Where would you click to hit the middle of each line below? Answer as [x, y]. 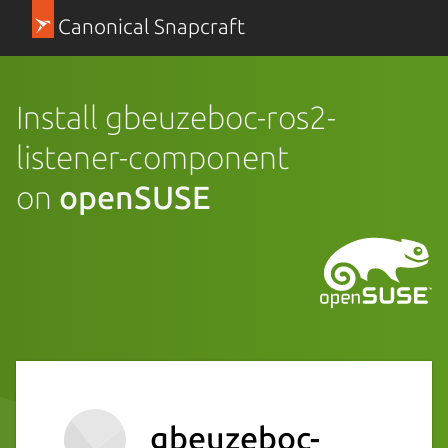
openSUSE [135, 196]
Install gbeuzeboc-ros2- [176, 116]
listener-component [152, 156]
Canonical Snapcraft [151, 26]
